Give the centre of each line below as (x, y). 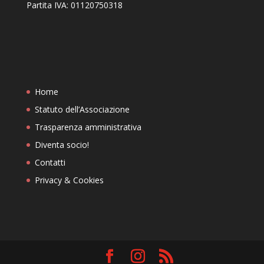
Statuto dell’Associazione (82, 109)
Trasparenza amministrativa (88, 127)
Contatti (50, 162)
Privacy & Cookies (69, 180)
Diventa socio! (62, 144)
